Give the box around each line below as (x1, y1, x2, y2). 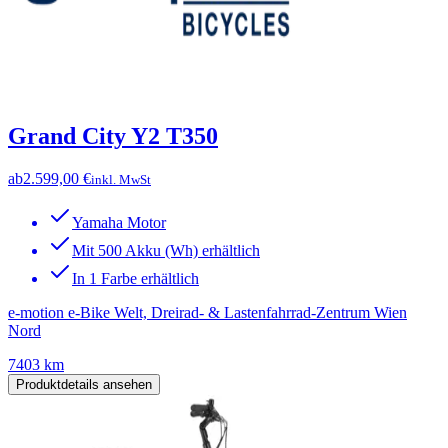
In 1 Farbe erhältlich (72, 270, 199, 288)
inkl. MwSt (91, 172, 151, 188)
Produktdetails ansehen (16, 377, 152, 393)
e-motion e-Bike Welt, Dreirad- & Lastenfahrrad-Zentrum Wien (8, 304, 407, 322)
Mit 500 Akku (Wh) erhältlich (72, 242, 260, 260)
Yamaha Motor (72, 214, 166, 232)
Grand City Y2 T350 (8, 123, 218, 150)
